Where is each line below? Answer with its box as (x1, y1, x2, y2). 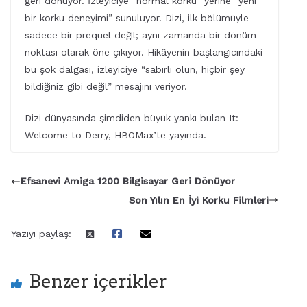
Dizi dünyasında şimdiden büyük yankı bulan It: (25, 112, 238, 124)
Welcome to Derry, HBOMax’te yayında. (25, 130, 206, 141)
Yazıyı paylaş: (11, 228, 71, 239)
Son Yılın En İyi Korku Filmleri (128, 194, 269, 206)
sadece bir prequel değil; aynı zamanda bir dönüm (25, 29, 256, 41)
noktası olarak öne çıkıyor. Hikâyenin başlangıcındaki (25, 47, 262, 58)
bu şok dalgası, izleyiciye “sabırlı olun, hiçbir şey (25, 64, 245, 75)
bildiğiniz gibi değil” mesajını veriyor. (25, 81, 187, 93)
